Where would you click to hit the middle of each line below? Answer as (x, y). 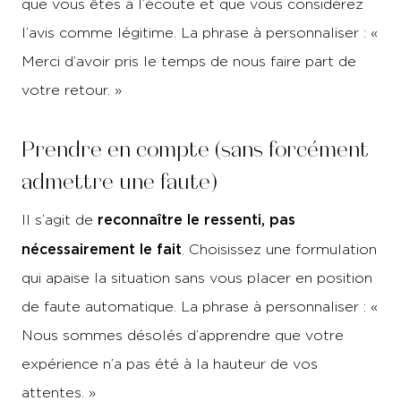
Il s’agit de (60, 220)
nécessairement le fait (102, 249)
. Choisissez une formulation (279, 249)
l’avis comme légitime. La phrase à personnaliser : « (200, 33)
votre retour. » (72, 90)
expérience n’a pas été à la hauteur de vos (170, 364)
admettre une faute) (119, 182)
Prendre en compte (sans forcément (195, 149)
